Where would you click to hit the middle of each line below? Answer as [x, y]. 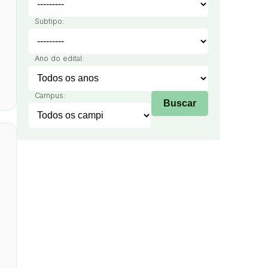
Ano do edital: [60, 58]
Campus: [50, 95]
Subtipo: [50, 21]
